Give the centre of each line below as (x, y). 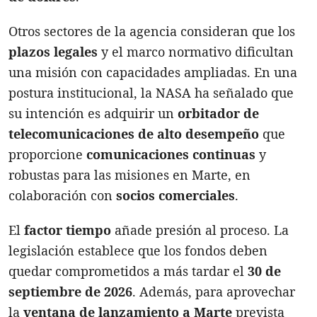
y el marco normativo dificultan (196, 51)
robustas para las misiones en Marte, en (129, 174)
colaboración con (62, 195)
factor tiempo (68, 230)
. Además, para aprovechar (214, 291)
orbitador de (218, 113)
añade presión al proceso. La (200, 230)
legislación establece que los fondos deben (138, 250)
